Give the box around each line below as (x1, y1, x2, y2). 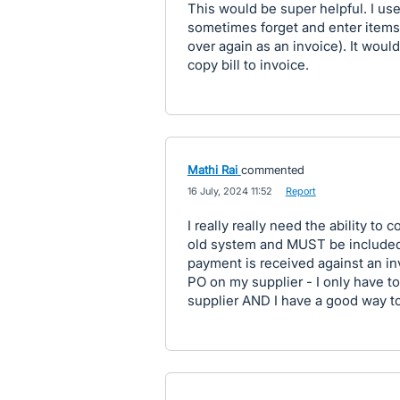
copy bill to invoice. (187, 56, 309, 73)
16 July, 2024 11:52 (187, 185, 272, 197)
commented (240, 162, 304, 177)
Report (285, 185, 316, 197)
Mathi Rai (187, 162, 237, 177)
